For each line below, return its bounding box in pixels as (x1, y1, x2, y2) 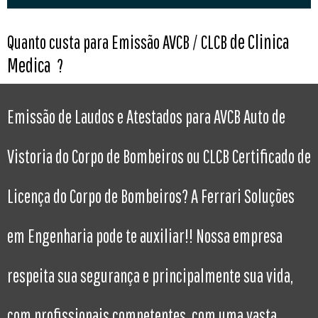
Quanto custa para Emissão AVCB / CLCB (7, 31, 227, 53)
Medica (7, 53, 57, 77)
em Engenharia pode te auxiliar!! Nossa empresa (7, 225, 283, 247)
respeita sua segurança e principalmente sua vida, (7, 265, 293, 287)
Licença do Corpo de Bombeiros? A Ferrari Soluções (7, 185, 295, 207)
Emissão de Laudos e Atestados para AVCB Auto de (7, 106, 285, 128)
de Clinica (230, 30, 290, 54)
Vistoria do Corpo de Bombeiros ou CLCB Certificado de (7, 146, 311, 168)
